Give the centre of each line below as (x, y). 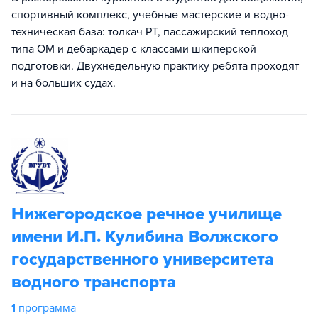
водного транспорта (94, 282)
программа (47, 308)
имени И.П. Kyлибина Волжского (145, 237)
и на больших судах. (64, 83)
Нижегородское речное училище (147, 214)
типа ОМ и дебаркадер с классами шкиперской (134, 49)
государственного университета (143, 259)
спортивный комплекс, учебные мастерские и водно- (150, 15)
